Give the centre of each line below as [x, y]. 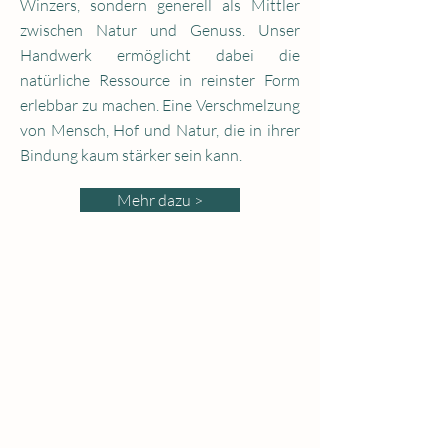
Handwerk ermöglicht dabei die [160, 55]
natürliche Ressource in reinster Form [160, 80]
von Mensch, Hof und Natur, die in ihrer [160, 130]
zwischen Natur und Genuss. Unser [160, 30]
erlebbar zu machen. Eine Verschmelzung [160, 105]
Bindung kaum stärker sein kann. [132, 155]
